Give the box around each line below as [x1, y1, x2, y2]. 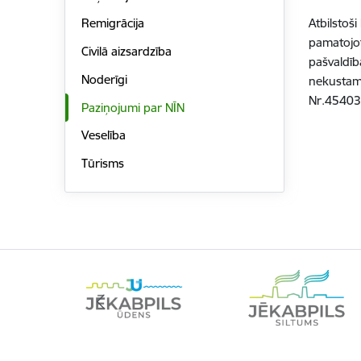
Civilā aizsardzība [81, 44, 172, 60]
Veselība [81, 127, 126, 143]
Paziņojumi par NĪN [81, 99, 185, 115]
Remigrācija [81, 15, 144, 31]
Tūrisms [81, 156, 124, 172]
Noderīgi [81, 71, 127, 87]
